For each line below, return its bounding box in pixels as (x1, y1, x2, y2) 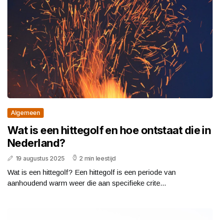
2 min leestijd (79, 154, 116, 162)
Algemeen (11, 109, 40, 116)
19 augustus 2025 (15, 154, 65, 162)
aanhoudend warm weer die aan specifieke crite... (7, 178, 166, 187)
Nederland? (7, 136, 65, 149)
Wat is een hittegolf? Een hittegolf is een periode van (7, 167, 176, 176)
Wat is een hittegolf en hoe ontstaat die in (7, 123, 211, 137)
